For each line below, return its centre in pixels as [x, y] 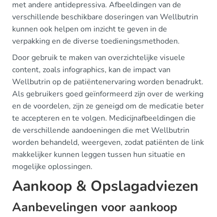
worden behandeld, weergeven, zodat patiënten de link [108, 142]
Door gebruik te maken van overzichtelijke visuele [99, 57]
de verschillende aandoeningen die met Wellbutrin [101, 130]
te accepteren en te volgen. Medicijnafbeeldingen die [104, 118]
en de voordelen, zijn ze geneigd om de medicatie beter [108, 106]
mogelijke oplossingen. [52, 166]
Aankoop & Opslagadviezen [105, 186]
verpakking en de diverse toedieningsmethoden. [96, 41]
